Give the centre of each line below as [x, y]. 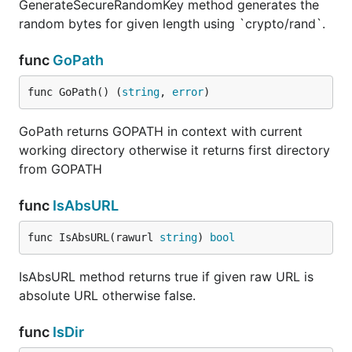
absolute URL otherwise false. [107, 295]
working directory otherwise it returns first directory [174, 150]
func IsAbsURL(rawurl [93, 237]
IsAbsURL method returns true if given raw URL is [166, 277]
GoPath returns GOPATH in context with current [161, 131]
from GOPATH [60, 169]
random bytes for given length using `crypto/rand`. [172, 24]
